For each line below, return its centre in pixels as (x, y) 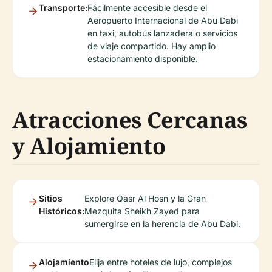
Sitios (51, 199)
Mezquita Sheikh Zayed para (142, 211)
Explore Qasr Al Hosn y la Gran (145, 199)
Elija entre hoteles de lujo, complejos (161, 262)
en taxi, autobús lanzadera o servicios (162, 33)
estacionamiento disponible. (143, 59)
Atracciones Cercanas (130, 120)
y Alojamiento (89, 146)
